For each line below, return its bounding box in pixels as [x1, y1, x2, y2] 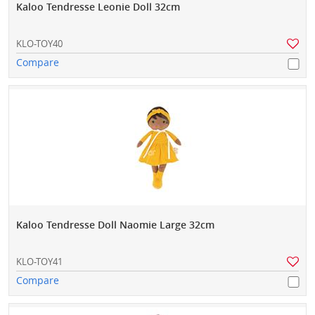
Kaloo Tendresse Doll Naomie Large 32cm [16, 218, 214, 232]
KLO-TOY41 [16, 255, 63, 269]
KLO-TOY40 [16, 37, 63, 51]
